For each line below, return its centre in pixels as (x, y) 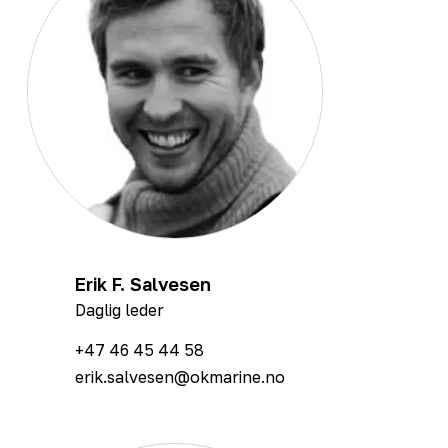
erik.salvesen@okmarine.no (180, 376)
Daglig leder (119, 309)
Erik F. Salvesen (143, 283)
